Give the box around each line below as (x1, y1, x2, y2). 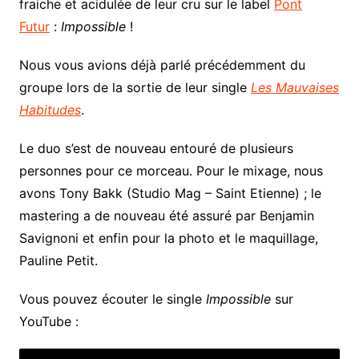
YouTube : (18, 313, 79, 330)
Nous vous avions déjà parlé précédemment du (18, 57, 305, 74)
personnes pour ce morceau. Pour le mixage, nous (18, 163, 323, 179)
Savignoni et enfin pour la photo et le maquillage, (18, 230, 318, 247)
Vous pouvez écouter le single (18, 291, 206, 308)
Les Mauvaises (250, 79, 339, 96)
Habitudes (18, 102, 81, 119)
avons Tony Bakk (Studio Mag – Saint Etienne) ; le (18, 185, 321, 202)
